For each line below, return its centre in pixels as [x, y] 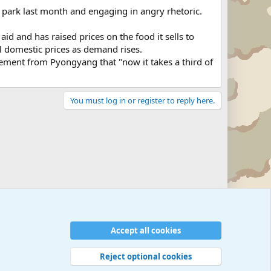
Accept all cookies [146, 230]
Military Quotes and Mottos [169, 263]
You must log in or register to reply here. [142, 100]
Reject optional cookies [146, 256]
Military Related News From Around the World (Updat [52, 230]
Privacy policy [54, 263]
